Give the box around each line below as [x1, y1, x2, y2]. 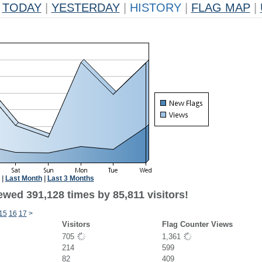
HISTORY [126, 1, 185, 14]
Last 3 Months [47, 174, 94, 182]
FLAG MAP [191, 1, 250, 14]
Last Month [5, 174, 42, 182]
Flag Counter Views [161, 220, 233, 229]
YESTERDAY [51, 1, 120, 14]
